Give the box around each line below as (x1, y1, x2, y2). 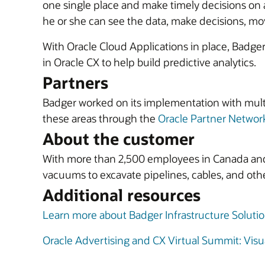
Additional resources (43, 185, 201, 205)
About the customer (43, 128, 195, 149)
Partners (43, 72, 108, 93)
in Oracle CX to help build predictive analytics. (43, 55, 256, 69)
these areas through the (43, 111, 158, 125)
